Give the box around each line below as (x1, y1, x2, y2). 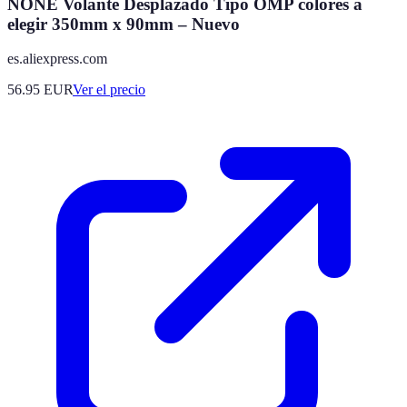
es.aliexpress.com (7, 51, 107, 67)
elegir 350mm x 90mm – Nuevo (7, 14, 240, 34)
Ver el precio (73, 82, 145, 98)
